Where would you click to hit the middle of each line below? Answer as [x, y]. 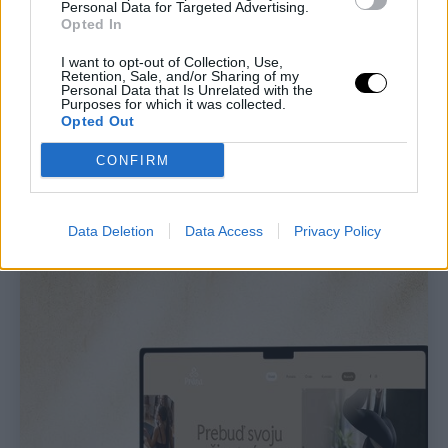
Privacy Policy [337, 231]
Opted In [92, 24]
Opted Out [98, 121]
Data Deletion [110, 231]
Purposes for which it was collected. [173, 104]
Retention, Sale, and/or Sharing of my [180, 76]
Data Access [223, 231]
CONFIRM [132, 160]
